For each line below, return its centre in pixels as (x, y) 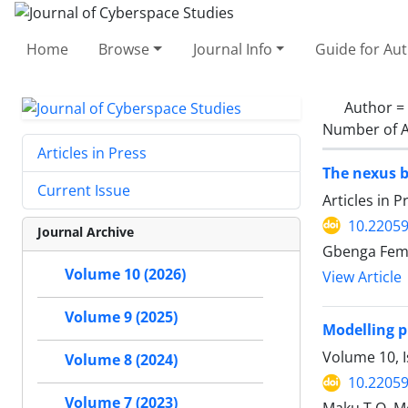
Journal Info (232, 49)
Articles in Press (92, 153)
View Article (362, 277)
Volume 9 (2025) (121, 317)
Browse (124, 49)
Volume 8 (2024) (121, 360)
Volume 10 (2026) (125, 275)
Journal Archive (86, 232)
